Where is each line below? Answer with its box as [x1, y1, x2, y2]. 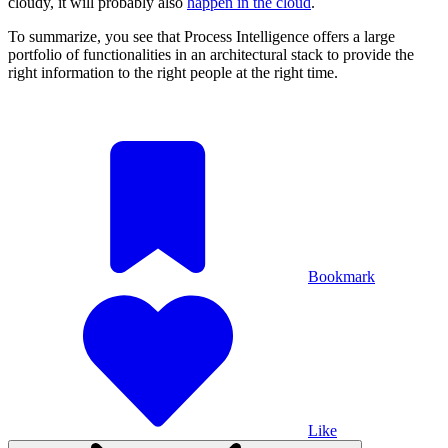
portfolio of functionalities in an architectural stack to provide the [8, 45, 414, 63]
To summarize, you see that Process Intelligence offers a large [8, 27, 395, 45]
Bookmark [308, 267, 375, 285]
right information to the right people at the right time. [8, 63, 338, 81]
